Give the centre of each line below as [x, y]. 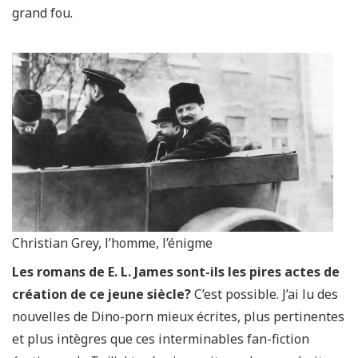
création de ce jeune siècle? [101, 294]
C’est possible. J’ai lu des [265, 294]
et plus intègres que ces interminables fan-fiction [161, 339]
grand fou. [42, 13]
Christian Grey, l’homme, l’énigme [112, 243]
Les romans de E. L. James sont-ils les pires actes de [176, 272]
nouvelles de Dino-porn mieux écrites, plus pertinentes [178, 316]
